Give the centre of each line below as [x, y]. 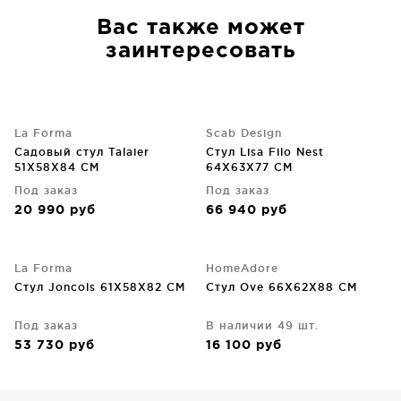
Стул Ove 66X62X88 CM [282, 287]
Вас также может [200, 28]
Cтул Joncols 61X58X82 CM [100, 287]
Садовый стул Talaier [82, 152]
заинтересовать [200, 51]
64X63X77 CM [249, 167]
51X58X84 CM [57, 167]
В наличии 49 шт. [262, 325]
